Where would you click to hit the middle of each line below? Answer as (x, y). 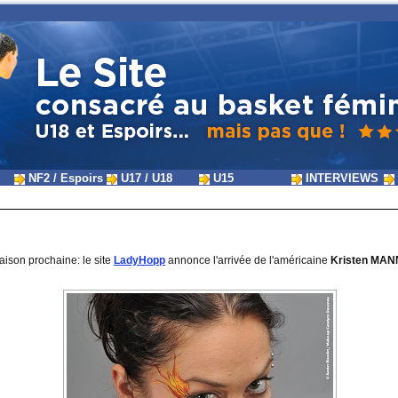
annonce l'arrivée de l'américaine (248, 261)
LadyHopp (139, 261)
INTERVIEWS (340, 179)
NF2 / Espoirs (64, 179)
